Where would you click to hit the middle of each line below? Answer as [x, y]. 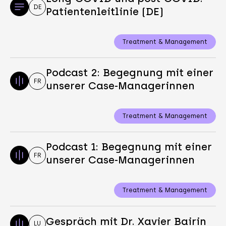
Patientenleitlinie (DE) [105, 11]
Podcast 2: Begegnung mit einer [130, 72]
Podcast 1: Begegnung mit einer [129, 147]
